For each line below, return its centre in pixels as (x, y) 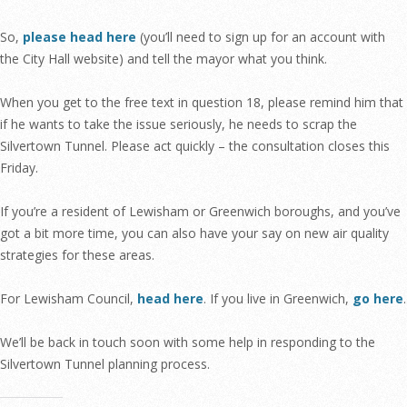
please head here (79, 37)
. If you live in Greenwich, (278, 299)
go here (378, 299)
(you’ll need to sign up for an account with (261, 37)
